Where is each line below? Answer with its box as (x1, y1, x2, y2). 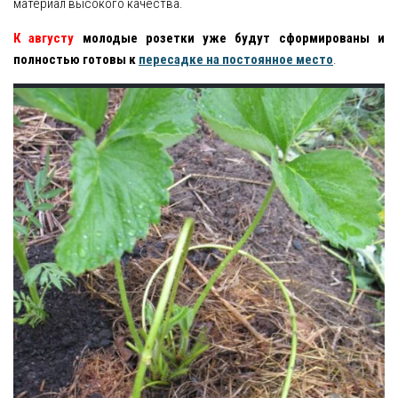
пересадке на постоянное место (139, 52, 333, 68)
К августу (13, 30, 75, 47)
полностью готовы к (13, 52, 139, 68)
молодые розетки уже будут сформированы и (74, 30, 386, 47)
